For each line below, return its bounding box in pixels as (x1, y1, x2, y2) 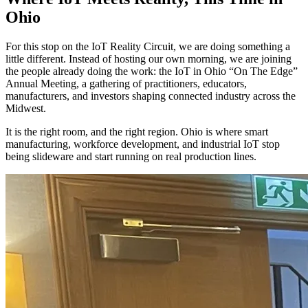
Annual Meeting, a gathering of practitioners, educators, (5, 77, 247, 89)
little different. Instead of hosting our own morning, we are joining (5, 52, 291, 65)
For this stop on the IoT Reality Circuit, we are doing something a (5, 40, 290, 52)
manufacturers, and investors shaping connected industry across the (5, 89, 296, 102)
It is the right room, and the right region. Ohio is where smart (5, 125, 268, 137)
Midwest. (5, 102, 46, 114)
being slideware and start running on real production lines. (5, 150, 256, 162)
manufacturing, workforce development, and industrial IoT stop (5, 137, 280, 150)
